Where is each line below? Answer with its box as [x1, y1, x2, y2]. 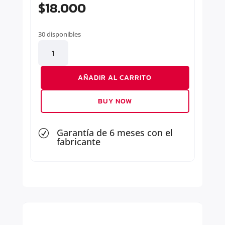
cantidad [37, 87, 67, 97]
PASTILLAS [37, 52, 72, 62]
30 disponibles [38, 30, 81, 39]
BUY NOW [97, 96, 132, 107]
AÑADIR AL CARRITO [78, 72, 152, 83]
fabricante [56, 136, 100, 148]
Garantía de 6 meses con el [56, 127, 173, 139]
